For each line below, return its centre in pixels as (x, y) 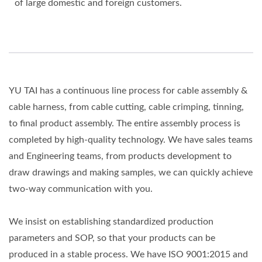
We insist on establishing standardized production (111, 222)
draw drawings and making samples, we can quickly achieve (131, 173)
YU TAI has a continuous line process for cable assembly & (128, 91)
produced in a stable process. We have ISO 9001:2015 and (128, 255)
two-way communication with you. (81, 189)
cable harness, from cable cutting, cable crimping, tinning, (126, 107)
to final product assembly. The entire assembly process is (125, 124)
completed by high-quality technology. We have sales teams (131, 140)
